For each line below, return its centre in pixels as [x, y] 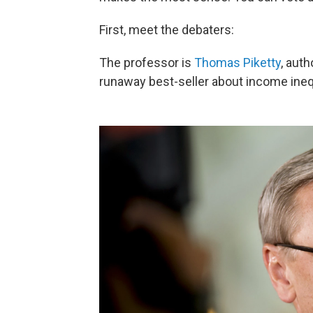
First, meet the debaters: [167, 30]
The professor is [147, 63]
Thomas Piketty [238, 63]
